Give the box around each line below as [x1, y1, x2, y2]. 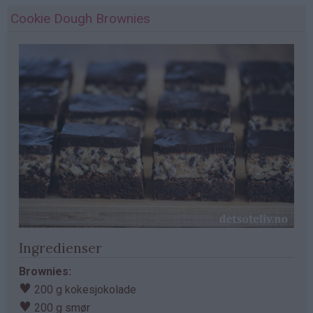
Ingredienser [19, 239, 102, 256]
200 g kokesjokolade [31, 282, 136, 296]
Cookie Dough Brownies [10, 10, 150, 27]
